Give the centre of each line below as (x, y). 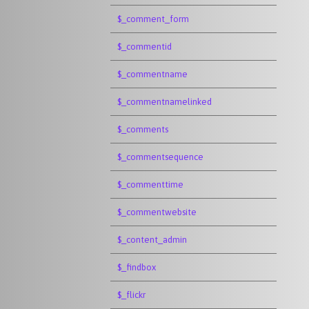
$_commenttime (150, 185)
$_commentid (144, 47)
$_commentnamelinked (165, 102)
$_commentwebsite (157, 212)
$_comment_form (153, 19)
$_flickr (131, 295)
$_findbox (137, 267)
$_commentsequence (160, 157)
